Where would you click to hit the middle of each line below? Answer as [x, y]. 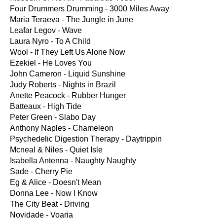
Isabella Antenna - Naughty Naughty [73, 161]
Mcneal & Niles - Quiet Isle [56, 150]
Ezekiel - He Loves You [51, 63]
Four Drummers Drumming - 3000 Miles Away [90, 9]
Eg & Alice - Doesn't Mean [55, 182]
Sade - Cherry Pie [41, 171]
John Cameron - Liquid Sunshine [68, 74]
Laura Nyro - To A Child [50, 41]
